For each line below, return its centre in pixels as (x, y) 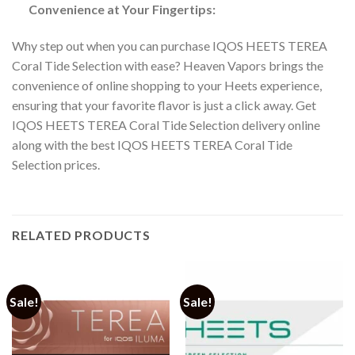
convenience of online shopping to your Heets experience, (167, 85)
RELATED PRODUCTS (81, 235)
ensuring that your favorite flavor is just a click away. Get (164, 105)
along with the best (65, 144)
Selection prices (55, 164)
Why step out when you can (86, 45)
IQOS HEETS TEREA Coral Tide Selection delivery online (166, 124)
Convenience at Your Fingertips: (122, 10)
